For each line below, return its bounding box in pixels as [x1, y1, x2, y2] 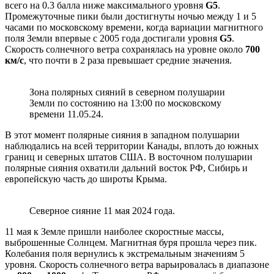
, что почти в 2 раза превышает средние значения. [24, 54, 232, 65]
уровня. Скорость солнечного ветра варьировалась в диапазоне [5, 259, 269, 270]
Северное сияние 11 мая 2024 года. [29, 205, 175, 216]
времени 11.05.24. [29, 108, 103, 119]
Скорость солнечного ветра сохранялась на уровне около [5, 43, 245, 54]
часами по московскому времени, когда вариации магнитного [5, 21, 263, 32]
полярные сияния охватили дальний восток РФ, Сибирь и [5, 162, 248, 173]
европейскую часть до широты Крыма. [5, 173, 167, 184]
